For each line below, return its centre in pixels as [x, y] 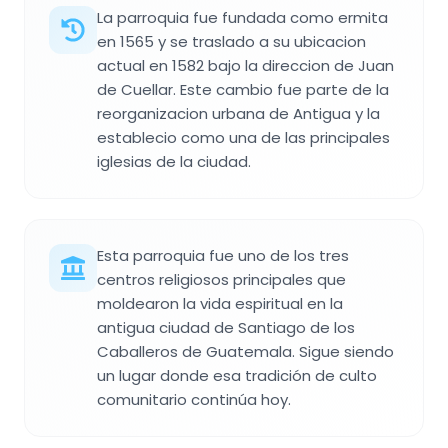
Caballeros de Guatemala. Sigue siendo [245, 351]
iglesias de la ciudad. [174, 161]
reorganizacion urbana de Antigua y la [238, 113]
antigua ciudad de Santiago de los [226, 327]
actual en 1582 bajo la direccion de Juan [245, 65]
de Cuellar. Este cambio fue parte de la [243, 89]
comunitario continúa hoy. [194, 399]
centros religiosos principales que [221, 279]
